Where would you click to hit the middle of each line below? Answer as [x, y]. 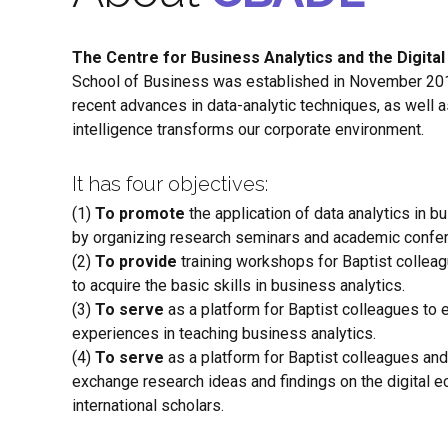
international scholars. [148, 405]
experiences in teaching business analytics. [224, 333]
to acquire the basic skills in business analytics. [238, 285]
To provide [136, 261]
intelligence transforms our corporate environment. [248, 129]
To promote [138, 213]
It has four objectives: [170, 183]
